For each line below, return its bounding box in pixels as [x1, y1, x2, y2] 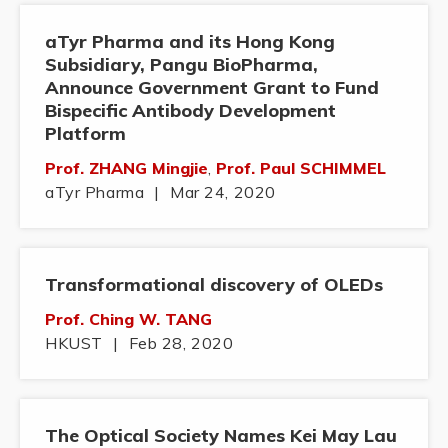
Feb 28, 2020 [128, 333, 234, 354]
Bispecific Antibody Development [45, 99, 336, 123]
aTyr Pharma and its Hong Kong [45, 30, 335, 54]
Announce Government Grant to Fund [45, 76, 379, 100]
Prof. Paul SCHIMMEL [216, 158, 387, 179]
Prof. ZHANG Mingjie [45, 158, 208, 179]
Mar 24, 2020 [169, 182, 276, 203]
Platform [45, 122, 126, 146]
